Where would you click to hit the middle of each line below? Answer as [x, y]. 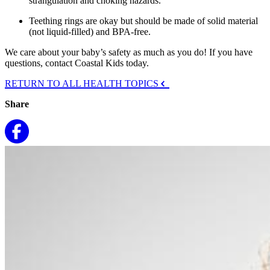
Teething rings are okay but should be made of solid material [143, 20]
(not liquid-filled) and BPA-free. [90, 31]
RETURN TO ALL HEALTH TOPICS [83, 83]
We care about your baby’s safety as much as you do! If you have [129, 52]
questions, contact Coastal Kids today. [77, 63]
